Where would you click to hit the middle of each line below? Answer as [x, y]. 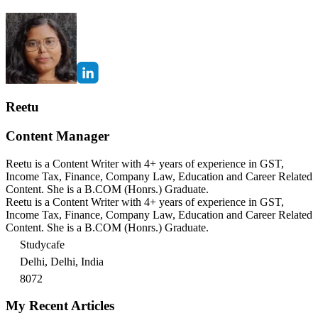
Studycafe [42, 244]
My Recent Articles [60, 306]
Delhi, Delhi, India [62, 261]
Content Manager [57, 136]
